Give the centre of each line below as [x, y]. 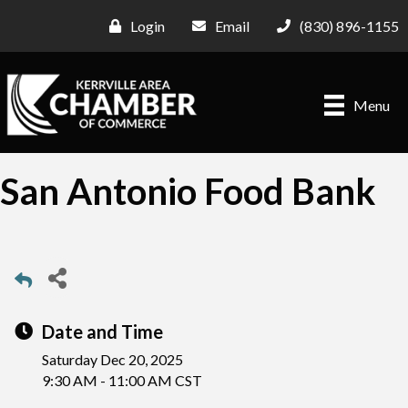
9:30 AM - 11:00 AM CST [122, 381]
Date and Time [102, 332]
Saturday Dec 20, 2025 [112, 360]
